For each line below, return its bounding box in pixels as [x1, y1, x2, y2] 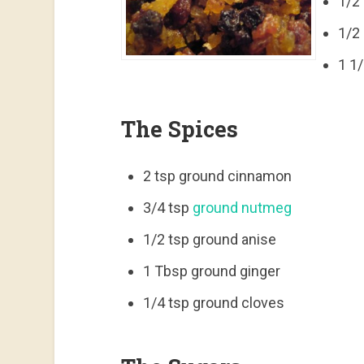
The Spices [120, 114, 238, 143]
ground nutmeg [192, 198, 292, 216]
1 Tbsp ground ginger [142, 262, 280, 279]
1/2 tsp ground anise [142, 230, 276, 248]
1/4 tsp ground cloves [142, 293, 284, 311]
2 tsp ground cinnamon [142, 167, 292, 184]
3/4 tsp [142, 198, 193, 216]
